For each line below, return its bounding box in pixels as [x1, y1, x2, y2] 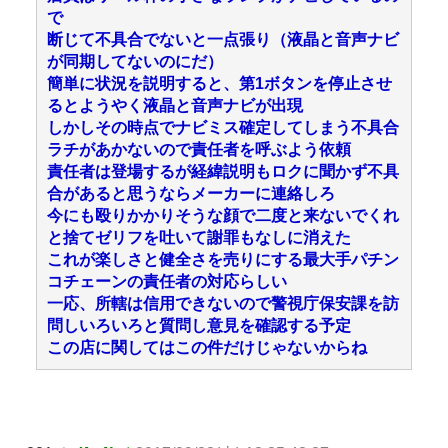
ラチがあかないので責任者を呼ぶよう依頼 [47, 140, 351, 158]
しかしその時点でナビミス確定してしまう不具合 [47, 118, 399, 136]
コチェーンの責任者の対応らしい [47, 272, 287, 290]
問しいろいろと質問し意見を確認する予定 [47, 316, 351, 334]
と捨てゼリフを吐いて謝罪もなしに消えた [47, 228, 351, 246]
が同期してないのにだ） [47, 52, 223, 70]
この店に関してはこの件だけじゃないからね [47, 338, 367, 356]
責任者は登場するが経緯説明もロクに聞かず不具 [47, 162, 399, 180]
